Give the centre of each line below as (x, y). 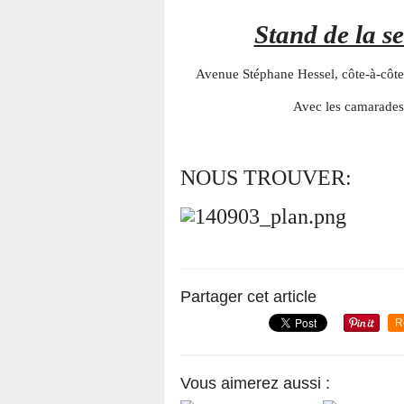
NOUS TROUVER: (266, 177)
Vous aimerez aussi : (255, 383)
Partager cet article (248, 296)
